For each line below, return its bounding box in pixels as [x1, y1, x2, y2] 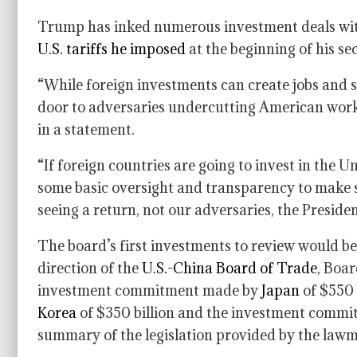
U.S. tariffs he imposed [37, 40, 186, 58]
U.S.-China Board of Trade [142, 259, 317, 277]
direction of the [37, 259, 142, 277]
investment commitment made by [37, 281, 261, 300]
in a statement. [37, 120, 135, 139]
